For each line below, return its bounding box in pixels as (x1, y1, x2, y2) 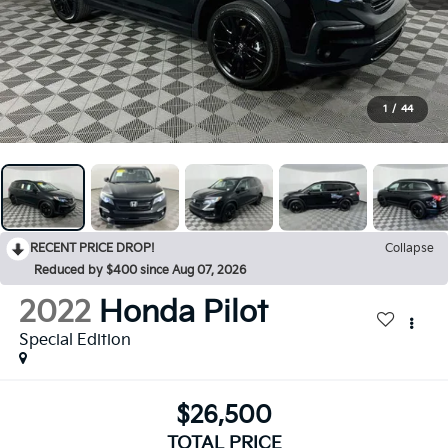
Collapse (385, 240, 434, 256)
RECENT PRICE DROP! (30, 240, 155, 256)
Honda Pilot (98, 294, 268, 331)
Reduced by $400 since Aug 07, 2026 (34, 262, 246, 278)
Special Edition (18, 330, 131, 350)
